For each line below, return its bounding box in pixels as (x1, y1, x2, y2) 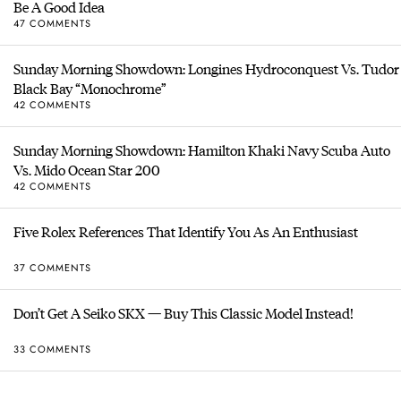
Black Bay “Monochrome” (13, 78, 166, 99)
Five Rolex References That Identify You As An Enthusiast (13, 221, 358, 243)
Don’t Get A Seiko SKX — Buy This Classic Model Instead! (13, 303, 354, 324)
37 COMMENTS (13, 260, 91, 275)
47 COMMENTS (13, 15, 91, 30)
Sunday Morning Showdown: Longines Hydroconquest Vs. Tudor (13, 58, 399, 80)
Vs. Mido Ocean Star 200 (13, 159, 160, 181)
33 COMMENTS (13, 341, 91, 356)
